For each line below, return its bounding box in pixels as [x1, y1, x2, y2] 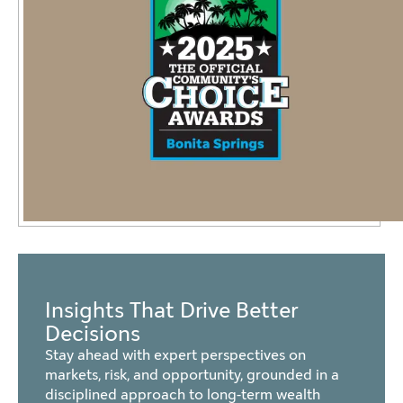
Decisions [45, 318, 140, 349]
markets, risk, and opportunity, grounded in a [45, 364, 339, 386]
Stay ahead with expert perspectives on [45, 345, 306, 366]
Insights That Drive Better [45, 295, 298, 326]
